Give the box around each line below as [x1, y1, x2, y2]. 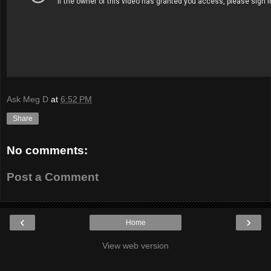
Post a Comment [7, 170, 99, 183]
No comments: [7, 144, 88, 157]
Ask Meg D [7, 94, 48, 105]
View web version [102, 241, 169, 251]
